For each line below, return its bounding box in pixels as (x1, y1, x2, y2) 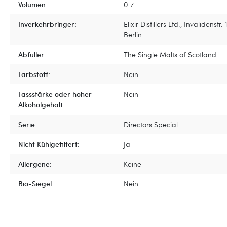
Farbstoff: (18, 69, 50, 79)
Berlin (124, 29, 142, 40)
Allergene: (18, 159, 52, 169)
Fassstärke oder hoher (18, 89, 92, 99)
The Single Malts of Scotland (124, 49, 216, 59)
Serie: (18, 119, 37, 129)
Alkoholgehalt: (18, 99, 65, 109)
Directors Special (124, 119, 178, 129)
